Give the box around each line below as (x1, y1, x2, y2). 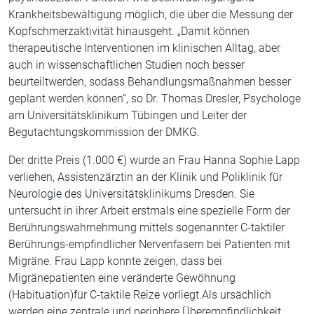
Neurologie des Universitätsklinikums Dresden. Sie (8, 187, 254, 200)
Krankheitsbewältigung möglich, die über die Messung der (8, 8, 293, 21)
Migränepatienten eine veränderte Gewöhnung (8, 271, 235, 285)
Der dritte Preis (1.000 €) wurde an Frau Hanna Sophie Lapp (8, 153, 300, 167)
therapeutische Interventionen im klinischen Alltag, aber (8, 41, 280, 55)
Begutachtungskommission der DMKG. (8, 125, 200, 139)
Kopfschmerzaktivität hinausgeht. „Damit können (8, 25, 250, 38)
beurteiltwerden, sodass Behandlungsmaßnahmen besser (8, 75, 291, 88)
